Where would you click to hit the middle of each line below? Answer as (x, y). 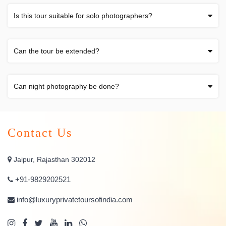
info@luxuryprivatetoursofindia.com (75, 199)
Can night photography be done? (66, 86)
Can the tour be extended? (56, 51)
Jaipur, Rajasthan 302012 (53, 159)
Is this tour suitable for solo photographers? (83, 15)
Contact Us (40, 132)
